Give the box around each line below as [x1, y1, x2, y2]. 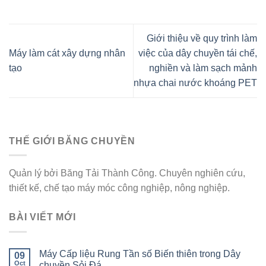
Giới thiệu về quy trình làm [147, 33, 257, 44]
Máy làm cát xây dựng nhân [9, 48, 125, 59]
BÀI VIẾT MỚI [9, 212, 76, 223]
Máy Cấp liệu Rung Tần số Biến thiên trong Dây [39, 248, 240, 259]
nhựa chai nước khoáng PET [134, 78, 257, 88]
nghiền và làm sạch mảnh [149, 63, 257, 74]
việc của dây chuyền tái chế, [138, 48, 257, 59]
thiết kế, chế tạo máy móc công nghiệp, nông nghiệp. [9, 183, 230, 194]
